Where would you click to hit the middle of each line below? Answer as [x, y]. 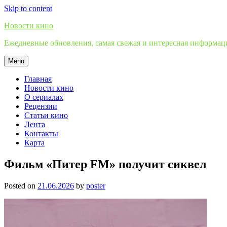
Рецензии [41, 106]
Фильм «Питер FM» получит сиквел [105, 164]
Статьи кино [46, 115]
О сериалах [44, 97]
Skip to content [28, 8]
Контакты [41, 134]
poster [96, 185]
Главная [38, 79]
